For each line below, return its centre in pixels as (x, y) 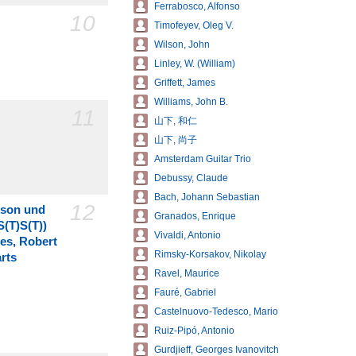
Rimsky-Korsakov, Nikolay (210, 254)
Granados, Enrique (195, 216)
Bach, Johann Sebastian (207, 197)
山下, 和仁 (176, 121)
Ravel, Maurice (187, 273)
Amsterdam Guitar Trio (203, 159)
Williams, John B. (191, 102)
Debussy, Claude (191, 178)
